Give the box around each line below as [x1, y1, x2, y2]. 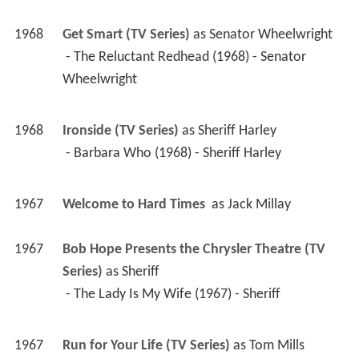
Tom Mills [248, 338, 305, 354]
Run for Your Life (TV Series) [62, 338, 230, 354]
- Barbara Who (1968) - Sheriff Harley [65, 146, 284, 162]
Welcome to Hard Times [62, 197, 208, 213]
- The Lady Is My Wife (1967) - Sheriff [65, 287, 284, 303]
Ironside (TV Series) [62, 123, 179, 139]
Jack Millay [227, 197, 291, 213]
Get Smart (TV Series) [62, 27, 190, 43]
